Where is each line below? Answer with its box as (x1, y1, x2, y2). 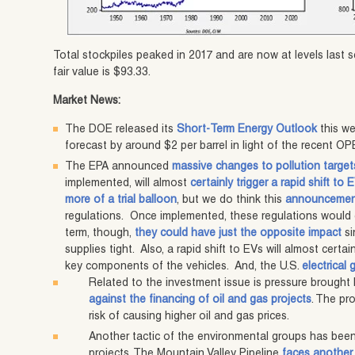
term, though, (65, 228, 136, 240)
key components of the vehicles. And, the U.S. (65, 261, 303, 273)
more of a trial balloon (65, 195, 177, 207)
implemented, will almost (65, 178, 191, 190)
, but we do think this (177, 195, 286, 207)
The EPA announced (65, 162, 173, 174)
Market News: (53, 96, 121, 108)
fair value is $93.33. (53, 67, 151, 79)
